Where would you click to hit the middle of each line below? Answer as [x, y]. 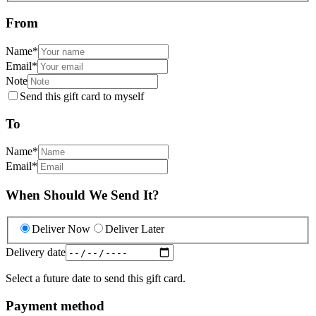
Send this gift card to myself [82, 96]
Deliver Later [135, 229]
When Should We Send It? [83, 195]
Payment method [55, 306]
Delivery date [36, 252]
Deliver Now [61, 229]
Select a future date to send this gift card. [96, 279]
